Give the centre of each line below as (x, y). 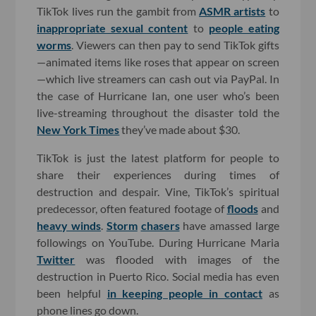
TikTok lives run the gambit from (118, 11)
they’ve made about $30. (180, 129)
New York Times (78, 129)
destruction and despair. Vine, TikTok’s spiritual (158, 191)
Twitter (56, 259)
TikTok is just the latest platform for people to (158, 157)
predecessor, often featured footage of (132, 208)
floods (242, 208)
